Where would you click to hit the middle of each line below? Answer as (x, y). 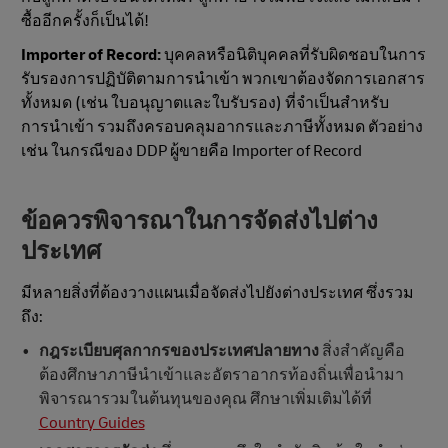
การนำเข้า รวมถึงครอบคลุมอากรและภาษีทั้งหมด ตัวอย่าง (222, 127)
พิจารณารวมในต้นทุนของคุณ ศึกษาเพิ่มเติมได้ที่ (205, 399)
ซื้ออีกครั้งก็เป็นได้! (85, 21)
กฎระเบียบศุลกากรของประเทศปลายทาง (178, 351)
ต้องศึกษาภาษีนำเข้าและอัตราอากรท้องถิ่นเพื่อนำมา (221, 375)
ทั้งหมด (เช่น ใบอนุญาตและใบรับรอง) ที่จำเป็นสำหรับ (205, 103)
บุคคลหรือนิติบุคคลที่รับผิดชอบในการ (293, 55)
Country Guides (91, 423)
